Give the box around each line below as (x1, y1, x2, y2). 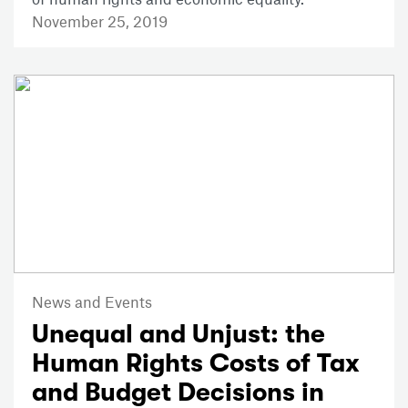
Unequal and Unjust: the (32, 320, 325, 350)
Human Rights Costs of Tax (32, 349, 360, 379)
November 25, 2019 (32, 11, 168, 30)
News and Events (32, 292, 152, 311)
